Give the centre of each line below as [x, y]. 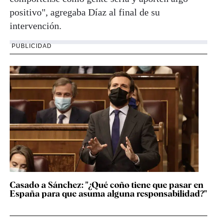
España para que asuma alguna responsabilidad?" [108, 193]
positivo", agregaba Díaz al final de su [85, 12]
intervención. [36, 25]
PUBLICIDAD [32, 46]
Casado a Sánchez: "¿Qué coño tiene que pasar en [107, 185]
